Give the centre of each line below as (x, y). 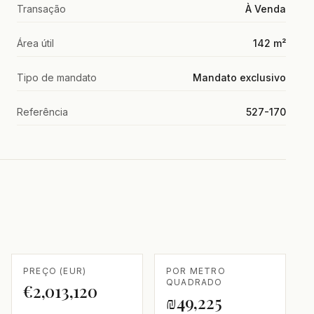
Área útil (35, 43)
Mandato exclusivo (239, 78)
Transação (41, 9)
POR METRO (196, 271)
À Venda (266, 9)
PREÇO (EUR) (55, 271)
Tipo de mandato (57, 78)
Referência (42, 112)
